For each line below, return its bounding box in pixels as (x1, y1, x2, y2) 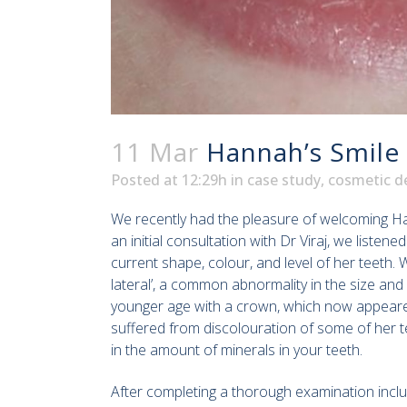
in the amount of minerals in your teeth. (111, 340, 362, 361)
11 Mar (111, 134, 199, 170)
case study (247, 170, 321, 191)
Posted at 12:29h (111, 170, 227, 191)
